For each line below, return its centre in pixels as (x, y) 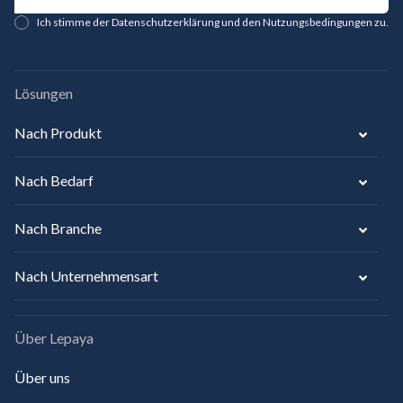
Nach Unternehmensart (86, 276)
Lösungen (44, 94)
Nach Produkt (58, 133)
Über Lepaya (54, 338)
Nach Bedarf (54, 181)
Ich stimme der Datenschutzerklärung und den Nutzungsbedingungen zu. (213, 22)
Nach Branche (58, 228)
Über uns (42, 378)
